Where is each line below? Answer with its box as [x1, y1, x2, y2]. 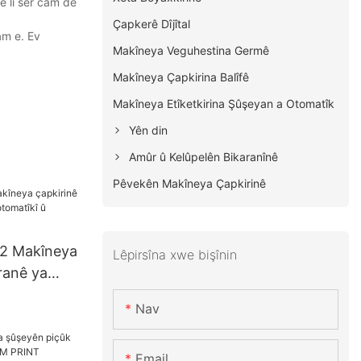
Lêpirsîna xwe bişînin [113, 246, 238, 263]
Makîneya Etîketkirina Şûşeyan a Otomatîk [113, 96, 335, 110]
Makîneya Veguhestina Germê [113, 43, 270, 57]
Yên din [129, 122, 168, 137]
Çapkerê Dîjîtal [113, 16, 191, 31]
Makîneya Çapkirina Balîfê [113, 69, 250, 84]
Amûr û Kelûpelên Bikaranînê [129, 149, 279, 164]
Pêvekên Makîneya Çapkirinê [113, 176, 267, 190]
